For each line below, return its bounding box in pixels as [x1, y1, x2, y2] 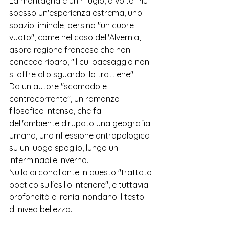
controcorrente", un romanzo [9, 94, 122, 104]
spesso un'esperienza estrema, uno [9, 8, 144, 18]
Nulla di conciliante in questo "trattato [9, 167, 154, 177]
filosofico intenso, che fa [9, 106, 103, 116]
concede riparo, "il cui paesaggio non [9, 57, 151, 67]
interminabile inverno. [9, 155, 90, 165]
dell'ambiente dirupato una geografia [9, 118, 152, 128]
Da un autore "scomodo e [9, 81, 109, 91]
